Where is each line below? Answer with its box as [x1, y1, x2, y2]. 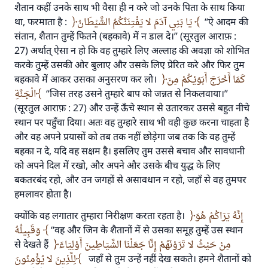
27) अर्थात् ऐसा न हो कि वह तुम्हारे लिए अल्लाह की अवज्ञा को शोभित [14, 44, 249, 57]
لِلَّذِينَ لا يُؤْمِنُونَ [14, 252, 76, 265]
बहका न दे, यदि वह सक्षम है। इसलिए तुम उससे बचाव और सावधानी [14, 144, 245, 157]
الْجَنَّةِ [14, 87, 36, 100]
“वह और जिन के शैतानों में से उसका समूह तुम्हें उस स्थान [48, 223, 243, 236]
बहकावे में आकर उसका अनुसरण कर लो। [14, 72, 162, 86]
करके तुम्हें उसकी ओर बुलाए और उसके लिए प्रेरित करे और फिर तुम [14, 58, 245, 71]
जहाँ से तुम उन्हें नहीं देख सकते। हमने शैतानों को [81, 252, 251, 265]
